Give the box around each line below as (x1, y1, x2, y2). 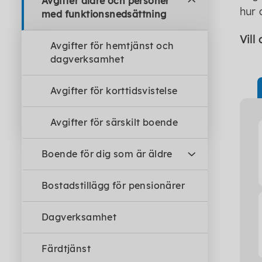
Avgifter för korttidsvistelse (50, 85, 178, 96)
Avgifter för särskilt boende (50, 116, 178, 128)
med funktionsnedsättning (42, 8, 167, 20)
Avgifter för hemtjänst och (50, 40, 174, 51)
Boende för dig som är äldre (42, 148, 173, 160)
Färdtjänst (42, 243, 91, 254)
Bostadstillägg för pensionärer (42, 180, 185, 191)
